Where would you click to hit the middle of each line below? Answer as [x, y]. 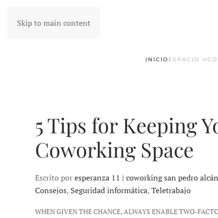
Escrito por [55, 178]
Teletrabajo [171, 191]
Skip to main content [54, 23]
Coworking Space [114, 150]
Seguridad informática [109, 191]
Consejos [51, 191]
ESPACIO [184, 59]
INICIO [157, 59]
